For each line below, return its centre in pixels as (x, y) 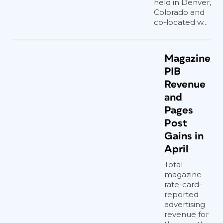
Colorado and (179, 12)
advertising (185, 204)
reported (181, 194)
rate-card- (183, 184)
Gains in (184, 136)
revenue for (186, 214)
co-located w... (181, 22)
